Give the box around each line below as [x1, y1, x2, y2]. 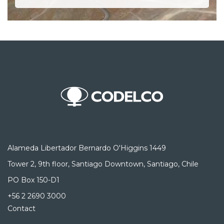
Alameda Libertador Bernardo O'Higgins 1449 [7, 143, 166, 153]
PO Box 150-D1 [7, 175, 59, 185]
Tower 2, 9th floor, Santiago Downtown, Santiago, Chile [7, 159, 198, 169]
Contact [7, 204, 35, 213]
